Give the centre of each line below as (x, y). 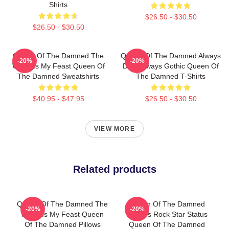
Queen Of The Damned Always (171, 56)
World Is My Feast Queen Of (58, 66)
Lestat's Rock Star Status (167, 214)
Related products (114, 169)
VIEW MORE (114, 129)
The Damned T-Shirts (171, 76)
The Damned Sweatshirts (58, 76)
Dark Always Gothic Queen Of (171, 66)
